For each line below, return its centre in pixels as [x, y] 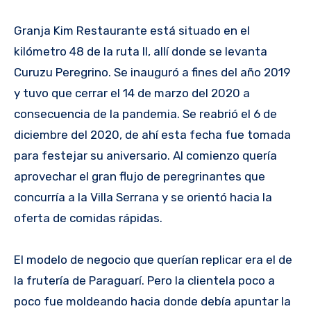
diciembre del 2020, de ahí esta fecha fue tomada [152, 135]
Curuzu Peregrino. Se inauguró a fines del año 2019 [152, 73]
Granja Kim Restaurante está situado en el [132, 31]
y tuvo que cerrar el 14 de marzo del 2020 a [132, 93]
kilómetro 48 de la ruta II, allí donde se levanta [141, 52]
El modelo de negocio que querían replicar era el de [153, 260]
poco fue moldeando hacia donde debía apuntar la [152, 302]
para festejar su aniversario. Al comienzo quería [145, 156]
